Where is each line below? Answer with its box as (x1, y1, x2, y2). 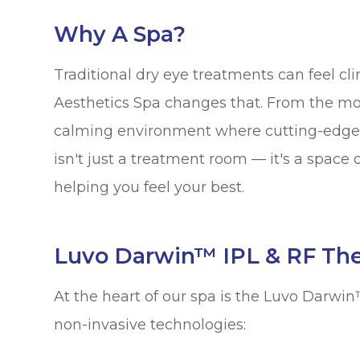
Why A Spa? (54, 20, 186, 47)
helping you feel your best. (54, 178, 245, 196)
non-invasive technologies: (54, 315, 247, 333)
